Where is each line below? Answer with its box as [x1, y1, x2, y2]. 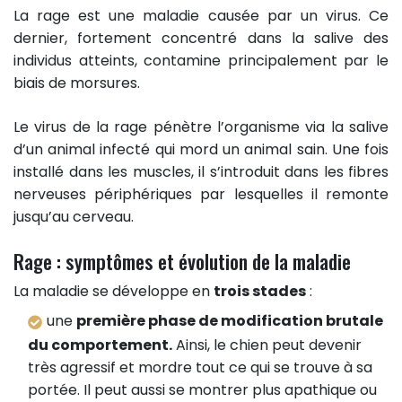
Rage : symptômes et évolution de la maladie [13, 246, 351, 276]
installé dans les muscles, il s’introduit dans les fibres [13, 162, 389, 183]
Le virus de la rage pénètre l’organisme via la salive [13, 117, 389, 138]
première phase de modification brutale [76, 310, 383, 332]
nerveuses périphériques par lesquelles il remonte [13, 184, 389, 205]
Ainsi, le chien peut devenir [172, 334, 362, 355]
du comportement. [28, 334, 172, 355]
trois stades [214, 281, 306, 302]
